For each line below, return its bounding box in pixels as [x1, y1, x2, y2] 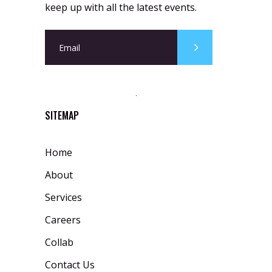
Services [45, 191, 82, 205]
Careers [45, 213, 81, 227]
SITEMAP [45, 108, 79, 123]
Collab [45, 236, 73, 250]
